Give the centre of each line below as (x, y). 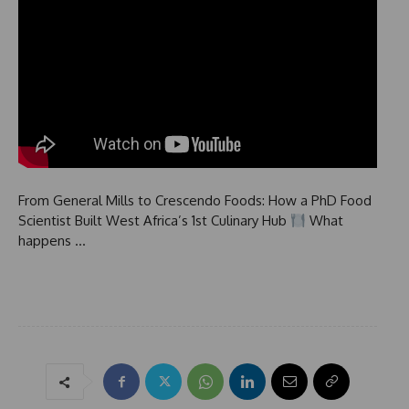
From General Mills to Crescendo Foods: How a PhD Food (195, 201)
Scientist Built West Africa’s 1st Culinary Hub (154, 221)
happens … (52, 241)
